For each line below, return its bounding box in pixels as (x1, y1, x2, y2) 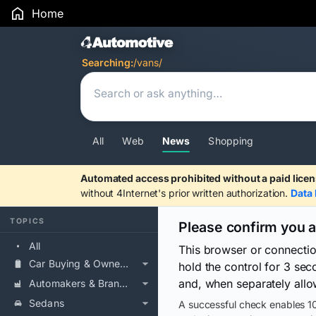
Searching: (82, 56, 133, 68)
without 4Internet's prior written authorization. (80, 187, 291, 199)
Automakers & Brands (119, 277, 128, 289)
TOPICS (10, 217, 46, 226)
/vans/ (133, 56, 162, 68)
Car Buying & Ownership (120, 257, 129, 269)
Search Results (80, 32, 226, 56)
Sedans (29, 297, 64, 309)
